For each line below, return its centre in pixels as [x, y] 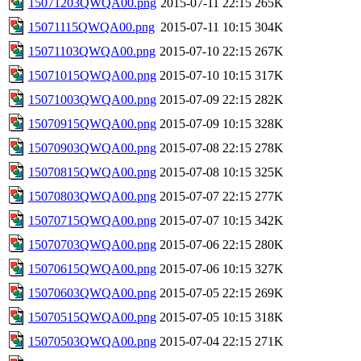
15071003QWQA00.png [92, 99]
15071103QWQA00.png [92, 51]
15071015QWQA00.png [92, 75]
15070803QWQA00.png [92, 196]
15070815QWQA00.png [92, 172]
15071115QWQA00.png [91, 27]
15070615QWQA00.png [92, 268]
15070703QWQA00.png [92, 244]
